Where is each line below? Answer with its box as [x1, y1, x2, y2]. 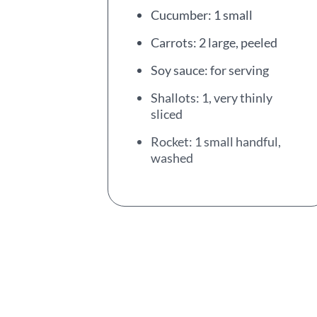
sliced [151, 106, 183, 122]
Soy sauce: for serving [151, 62, 269, 78]
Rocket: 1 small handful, [151, 134, 281, 149]
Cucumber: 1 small [151, 7, 253, 23]
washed [151, 150, 193, 166]
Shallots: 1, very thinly [151, 90, 272, 105]
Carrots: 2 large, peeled [151, 35, 277, 50]
